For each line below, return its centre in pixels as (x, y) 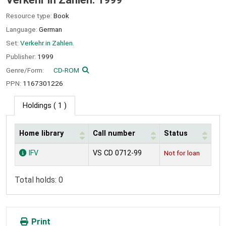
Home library (41, 134)
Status (176, 134)
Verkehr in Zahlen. (47, 43)
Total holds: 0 (39, 180)
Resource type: (30, 16)
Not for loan (182, 153)
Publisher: (22, 56)
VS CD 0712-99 (117, 153)
